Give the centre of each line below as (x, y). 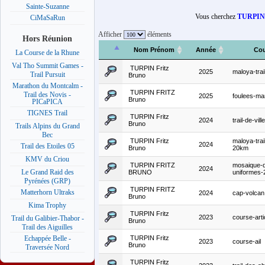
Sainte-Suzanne (47, 6)
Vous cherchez (216, 17)
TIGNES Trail (47, 113)
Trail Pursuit (47, 74)
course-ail (247, 242)
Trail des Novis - (47, 94)
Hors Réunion (47, 38)
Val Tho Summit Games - (47, 66)
